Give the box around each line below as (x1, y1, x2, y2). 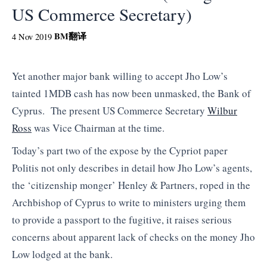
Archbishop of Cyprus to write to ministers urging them (12, 195, 246, 209)
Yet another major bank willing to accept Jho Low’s (12, 69, 228, 83)
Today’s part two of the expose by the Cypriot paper (12, 143, 228, 157)
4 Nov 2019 (12, 30, 52, 42)
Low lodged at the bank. (12, 247, 113, 261)
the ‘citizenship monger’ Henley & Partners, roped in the (12, 178, 250, 192)
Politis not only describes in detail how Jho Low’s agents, (12, 160, 252, 175)
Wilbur (207, 104, 237, 117)
